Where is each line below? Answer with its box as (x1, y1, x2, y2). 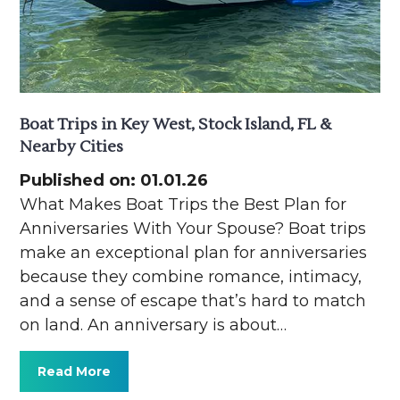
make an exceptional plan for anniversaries (20, 242, 368, 262)
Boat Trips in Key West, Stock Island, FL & (20, 113, 332, 135)
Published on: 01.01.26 (20, 170, 209, 190)
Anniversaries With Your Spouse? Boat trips (20, 218, 367, 238)
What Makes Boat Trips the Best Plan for (20, 194, 347, 214)
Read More (37, 362, 112, 379)
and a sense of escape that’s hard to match (20, 290, 367, 311)
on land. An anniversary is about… (20, 314, 287, 335)
